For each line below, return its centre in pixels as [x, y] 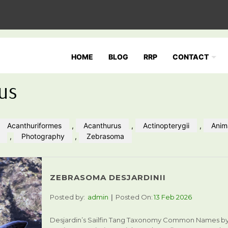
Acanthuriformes [34, 125]
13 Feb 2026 [173, 197]
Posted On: [134, 197]
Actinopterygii [166, 125]
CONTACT [191, 57]
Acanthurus [102, 125]
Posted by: [67, 197]
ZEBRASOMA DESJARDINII [108, 177]
